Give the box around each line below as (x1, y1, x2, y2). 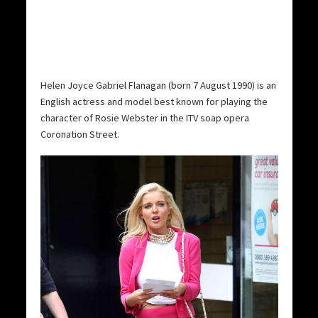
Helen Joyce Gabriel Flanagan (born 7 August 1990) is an (40, 79, 276, 92)
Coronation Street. (40, 128, 119, 141)
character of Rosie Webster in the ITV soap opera (40, 111, 249, 125)
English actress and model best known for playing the (40, 95, 268, 109)
